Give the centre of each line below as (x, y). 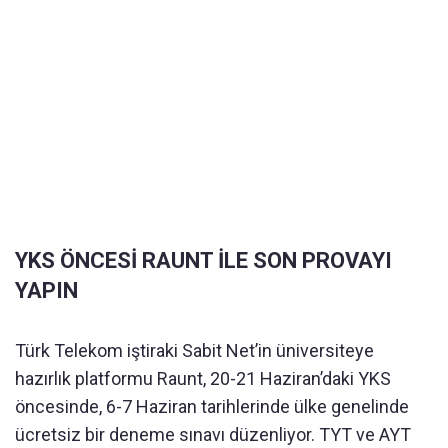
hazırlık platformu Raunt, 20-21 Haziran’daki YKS (203, 379)
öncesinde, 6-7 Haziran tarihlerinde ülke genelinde (212, 407)
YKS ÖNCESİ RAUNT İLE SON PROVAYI (203, 261)
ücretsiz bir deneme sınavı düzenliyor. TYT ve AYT (213, 435)
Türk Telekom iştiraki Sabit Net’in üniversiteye (194, 351)
